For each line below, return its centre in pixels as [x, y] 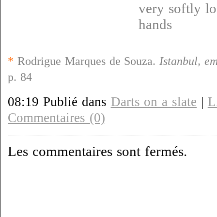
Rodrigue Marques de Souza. [87, 61]
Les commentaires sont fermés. [97, 151]
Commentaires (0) [56, 118]
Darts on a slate [154, 102]
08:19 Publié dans [59, 102]
